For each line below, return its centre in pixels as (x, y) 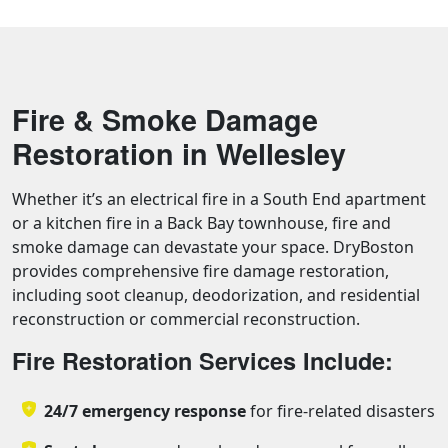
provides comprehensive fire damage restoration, (200, 271)
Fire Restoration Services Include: (202, 361)
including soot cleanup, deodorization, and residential (216, 295)
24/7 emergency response (145, 411)
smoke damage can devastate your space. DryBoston (213, 247)
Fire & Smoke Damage (165, 120)
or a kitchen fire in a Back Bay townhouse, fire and (201, 223)
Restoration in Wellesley (179, 154)
